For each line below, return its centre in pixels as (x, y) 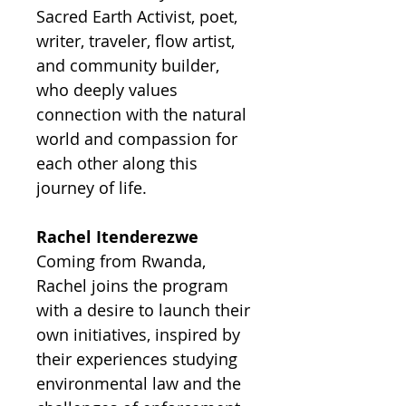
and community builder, (128, 65)
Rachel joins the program (132, 285)
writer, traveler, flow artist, (135, 41)
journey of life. (92, 188)
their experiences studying (137, 359)
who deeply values (107, 90)
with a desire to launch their (143, 310)
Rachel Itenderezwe (117, 237)
